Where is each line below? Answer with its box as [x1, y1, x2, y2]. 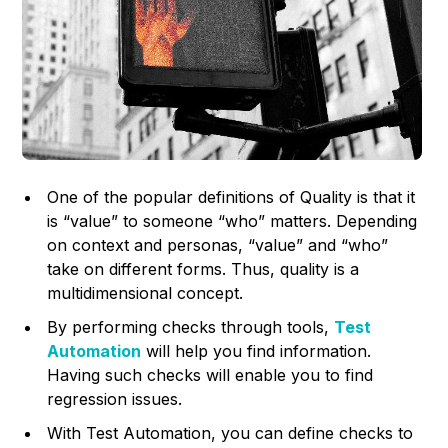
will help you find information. [141, 340, 372, 361]
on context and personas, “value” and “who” [47, 234, 389, 255]
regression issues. [47, 388, 183, 409]
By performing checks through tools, [47, 316, 335, 337]
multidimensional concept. [47, 282, 244, 303]
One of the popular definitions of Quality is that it [47, 186, 416, 207]
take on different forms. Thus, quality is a [47, 258, 360, 279]
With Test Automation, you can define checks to [47, 422, 414, 443]
